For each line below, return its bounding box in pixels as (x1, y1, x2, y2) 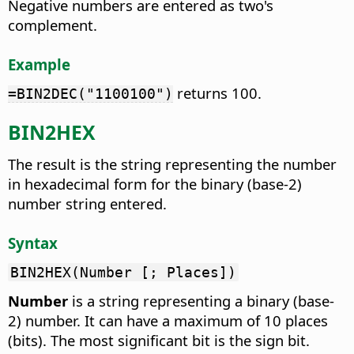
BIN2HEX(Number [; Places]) (10, 263, 236, 281)
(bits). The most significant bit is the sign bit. (8, 330, 310, 350)
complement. (8, 15, 97, 36)
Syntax (8, 233, 58, 254)
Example (8, 55, 70, 75)
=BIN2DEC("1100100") (8, 85, 173, 102)
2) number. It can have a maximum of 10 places (8, 310, 328, 330)
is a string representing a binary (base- (68, 290, 334, 311)
